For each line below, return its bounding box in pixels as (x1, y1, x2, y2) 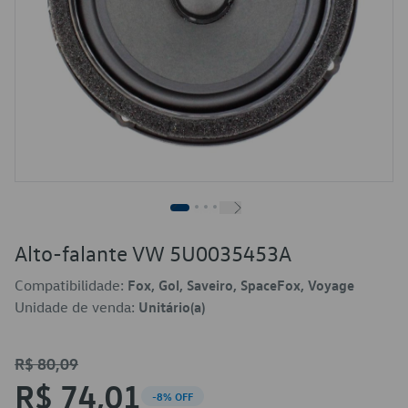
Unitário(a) (138, 298, 205, 316)
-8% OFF (152, 389, 193, 403)
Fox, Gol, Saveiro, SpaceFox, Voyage (127, 276, 354, 294)
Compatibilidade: (15, 276, 127, 294)
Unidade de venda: (15, 298, 138, 316)
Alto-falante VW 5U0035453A (15, 240, 291, 267)
